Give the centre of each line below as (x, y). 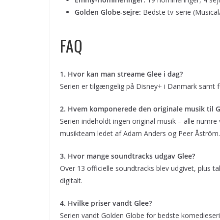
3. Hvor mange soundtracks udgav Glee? (127, 156)
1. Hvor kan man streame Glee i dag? (121, 74)
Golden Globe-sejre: (108, 12)
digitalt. (71, 180)
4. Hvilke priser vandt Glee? (106, 203)
